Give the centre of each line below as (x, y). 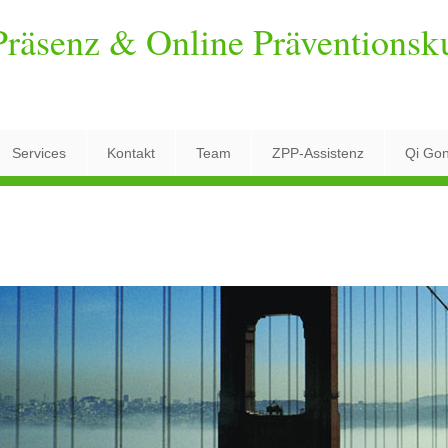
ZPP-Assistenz (318, 153)
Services (39, 153)
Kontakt (131, 153)
